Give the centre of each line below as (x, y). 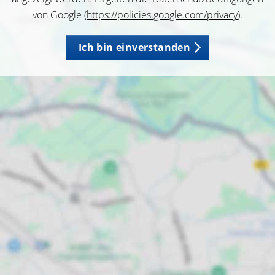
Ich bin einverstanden (134, 47)
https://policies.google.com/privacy (162, 15)
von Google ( (60, 15)
